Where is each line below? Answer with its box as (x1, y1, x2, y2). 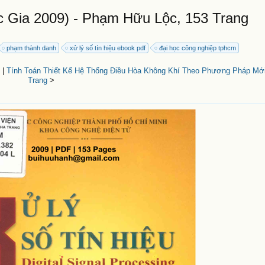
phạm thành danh (7, 44, 57, 51)
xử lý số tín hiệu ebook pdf (70, 44, 146, 51)
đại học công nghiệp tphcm (159, 44, 237, 51)
